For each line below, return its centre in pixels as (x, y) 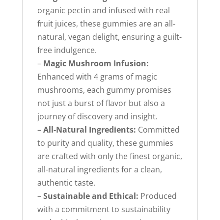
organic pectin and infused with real (103, 11)
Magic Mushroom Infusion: (96, 64)
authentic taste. (66, 183)
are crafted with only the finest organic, (110, 156)
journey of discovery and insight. (97, 117)
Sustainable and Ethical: (91, 196)
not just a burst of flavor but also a (101, 103)
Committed (158, 130)
